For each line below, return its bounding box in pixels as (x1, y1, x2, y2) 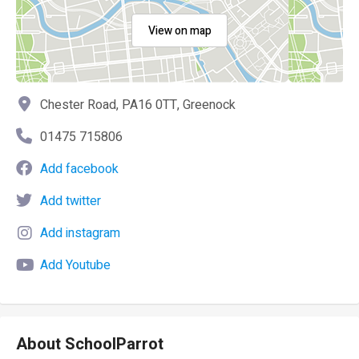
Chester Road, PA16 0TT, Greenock (40, 95, 236, 115)
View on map (147, 22, 212, 39)
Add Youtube (40, 256, 111, 275)
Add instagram (40, 224, 120, 243)
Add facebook (40, 159, 119, 179)
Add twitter (40, 192, 101, 211)
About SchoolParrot (16, 333, 163, 356)
